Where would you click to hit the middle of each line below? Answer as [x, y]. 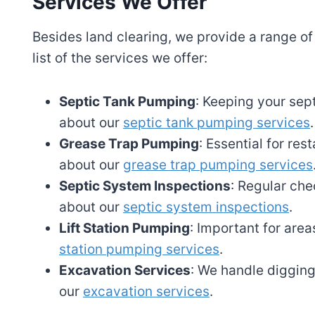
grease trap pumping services [218, 165]
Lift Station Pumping [124, 229]
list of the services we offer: [120, 58]
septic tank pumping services [217, 123]
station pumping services [139, 250]
